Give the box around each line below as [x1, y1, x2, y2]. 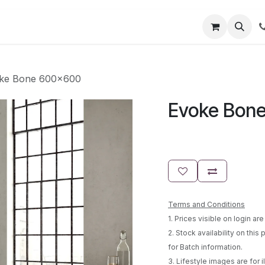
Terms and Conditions [168, 200, 245, 209]
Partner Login [27, 21, 89, 33]
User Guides [98, 21, 154, 33]
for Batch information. [168, 243, 243, 251]
